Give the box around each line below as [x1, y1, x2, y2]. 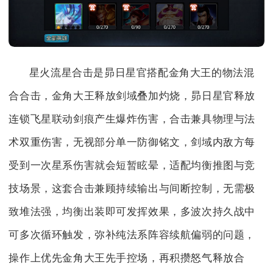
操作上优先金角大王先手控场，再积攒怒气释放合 [9, 252, 245, 264]
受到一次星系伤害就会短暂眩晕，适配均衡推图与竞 [9, 159, 256, 171]
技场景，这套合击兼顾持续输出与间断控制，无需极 [9, 182, 256, 194]
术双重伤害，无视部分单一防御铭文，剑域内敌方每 [9, 136, 256, 148]
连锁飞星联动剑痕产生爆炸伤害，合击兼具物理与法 [9, 113, 256, 125]
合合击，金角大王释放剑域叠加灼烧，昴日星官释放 [9, 90, 256, 102]
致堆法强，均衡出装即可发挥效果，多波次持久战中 [9, 205, 256, 218]
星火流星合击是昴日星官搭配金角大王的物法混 [29, 66, 255, 79]
